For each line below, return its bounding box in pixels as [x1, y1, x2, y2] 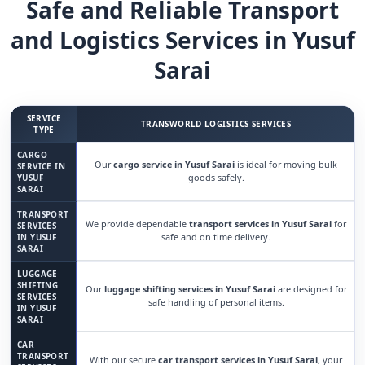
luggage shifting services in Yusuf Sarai [103, 283, 275, 295]
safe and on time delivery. [161, 231, 270, 243]
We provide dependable [86, 218, 189, 230]
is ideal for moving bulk [235, 158, 337, 170]
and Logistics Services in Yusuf [10, 24, 355, 55]
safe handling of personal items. [147, 296, 284, 308]
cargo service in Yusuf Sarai [113, 158, 235, 170]
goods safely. [187, 171, 244, 183]
